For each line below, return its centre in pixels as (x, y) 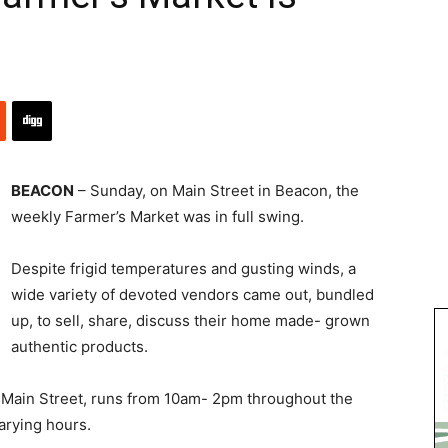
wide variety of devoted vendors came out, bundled (192, 294)
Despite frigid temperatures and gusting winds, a (183, 268)
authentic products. (79, 346)
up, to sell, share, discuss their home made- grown (190, 320)
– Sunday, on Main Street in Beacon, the (216, 190)
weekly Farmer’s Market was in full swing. (157, 216)
